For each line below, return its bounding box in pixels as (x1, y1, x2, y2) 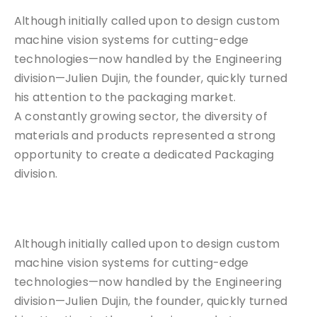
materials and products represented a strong (14, 127, 276, 144)
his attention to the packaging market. (14, 88, 236, 105)
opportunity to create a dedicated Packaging (14, 146, 275, 163)
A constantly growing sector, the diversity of (14, 108, 267, 125)
